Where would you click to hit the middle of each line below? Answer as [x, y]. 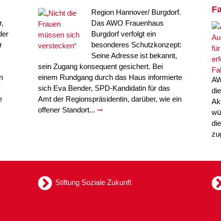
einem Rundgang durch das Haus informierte [110, 77]
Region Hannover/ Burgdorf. [136, 12]
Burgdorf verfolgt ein [124, 34]
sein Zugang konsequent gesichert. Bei [101, 66]
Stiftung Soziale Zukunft [93, 182]
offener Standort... [68, 110]
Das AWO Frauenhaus [128, 23]
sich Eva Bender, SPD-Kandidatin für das [104, 88]
